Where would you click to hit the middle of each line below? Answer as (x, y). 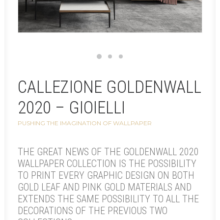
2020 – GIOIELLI (71, 108)
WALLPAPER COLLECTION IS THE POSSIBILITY (107, 164)
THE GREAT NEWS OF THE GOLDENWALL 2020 (108, 152)
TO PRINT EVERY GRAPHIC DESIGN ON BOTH (106, 175)
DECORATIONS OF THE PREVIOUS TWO (93, 211)
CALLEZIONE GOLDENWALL (110, 87)
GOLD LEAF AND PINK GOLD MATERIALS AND (105, 187)
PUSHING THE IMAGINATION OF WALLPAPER (85, 123)
